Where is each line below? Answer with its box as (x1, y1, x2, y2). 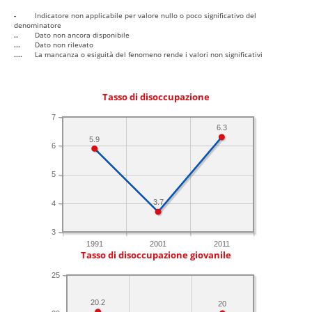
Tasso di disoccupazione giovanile (81, 249, 231, 262)
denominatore (14, 20, 61, 31)
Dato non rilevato (35, 40, 93, 50)
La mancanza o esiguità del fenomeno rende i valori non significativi (35, 49, 263, 60)
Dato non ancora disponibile (35, 30, 130, 40)
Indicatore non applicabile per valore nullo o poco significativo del (35, 10, 256, 21)
